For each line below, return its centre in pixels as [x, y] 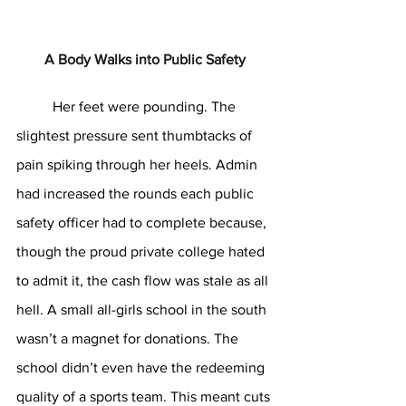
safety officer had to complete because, [143, 222]
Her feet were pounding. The [34, 106]
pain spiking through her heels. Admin [139, 164]
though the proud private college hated [142, 251]
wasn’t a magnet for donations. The [129, 338]
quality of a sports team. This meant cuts [145, 396]
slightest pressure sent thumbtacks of [136, 135]
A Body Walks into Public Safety [145, 59]
